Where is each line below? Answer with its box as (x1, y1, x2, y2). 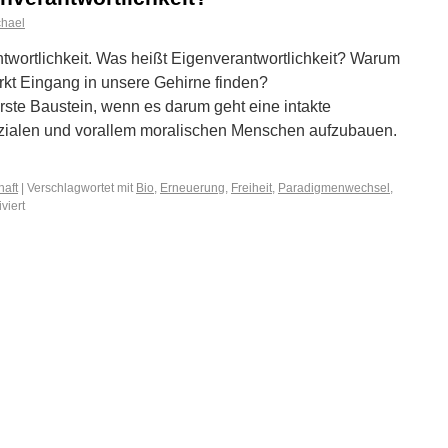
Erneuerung (160, 181, 225, 195)
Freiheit (231, 181, 272, 195)
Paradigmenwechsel (278, 181, 390, 195)
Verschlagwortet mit (27, 181, 133, 195)
